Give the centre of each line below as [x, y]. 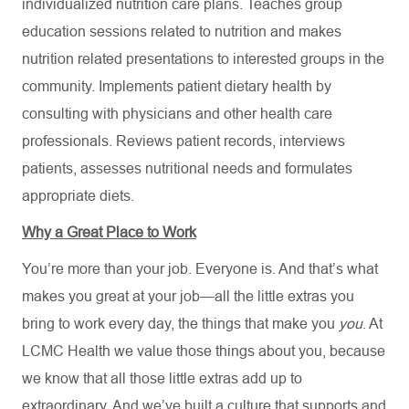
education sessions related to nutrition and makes [182, 31]
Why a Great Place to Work [109, 232]
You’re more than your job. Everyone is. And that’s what [200, 269]
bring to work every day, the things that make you [180, 324]
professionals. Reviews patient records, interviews [184, 141]
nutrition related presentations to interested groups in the [203, 59]
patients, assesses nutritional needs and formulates [187, 168]
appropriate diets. [78, 196]
